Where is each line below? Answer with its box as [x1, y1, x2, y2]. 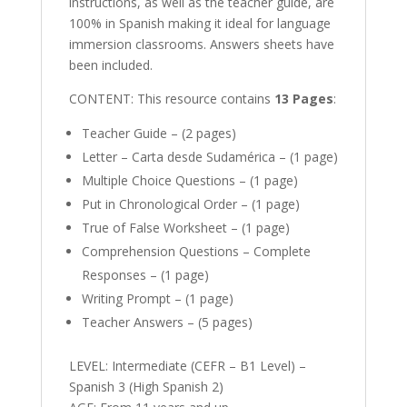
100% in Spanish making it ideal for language [68, 14, 331, 32]
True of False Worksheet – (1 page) [81, 218, 290, 236]
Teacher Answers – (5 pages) [81, 313, 253, 331]
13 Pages [273, 89, 333, 107]
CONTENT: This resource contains [68, 89, 274, 107]
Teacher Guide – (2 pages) [81, 124, 236, 142]
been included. [68, 55, 153, 74]
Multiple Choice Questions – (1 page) [81, 171, 298, 189]
